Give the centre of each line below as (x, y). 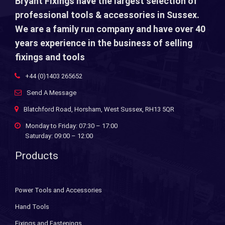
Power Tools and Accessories (59, 190)
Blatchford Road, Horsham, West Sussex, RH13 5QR (99, 109)
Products (37, 156)
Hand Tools (32, 207)
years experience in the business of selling (104, 43)
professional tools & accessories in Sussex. (107, 15)
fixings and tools (50, 57)
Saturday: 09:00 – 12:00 (59, 136)
